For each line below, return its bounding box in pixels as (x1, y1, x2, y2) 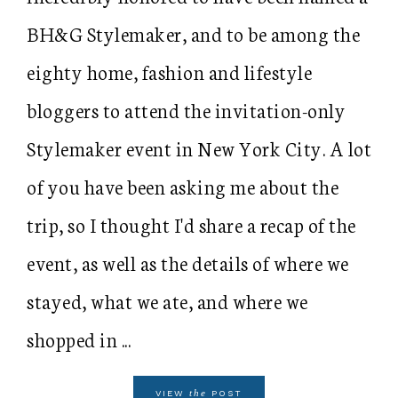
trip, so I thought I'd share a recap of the (27, 211, 356, 238)
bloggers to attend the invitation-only (27, 96, 346, 123)
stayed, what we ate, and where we (27, 287, 308, 314)
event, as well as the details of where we (27, 249, 349, 276)
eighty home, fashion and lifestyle (27, 58, 312, 85)
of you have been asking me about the (27, 172, 338, 200)
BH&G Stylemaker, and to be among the (27, 20, 360, 47)
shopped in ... (27, 325, 131, 353)
